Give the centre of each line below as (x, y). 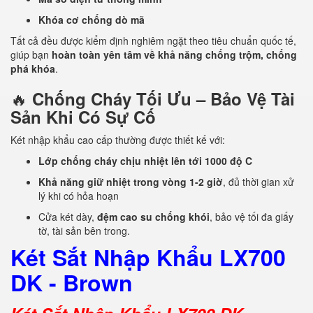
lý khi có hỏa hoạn (79, 196)
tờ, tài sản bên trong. (84, 231)
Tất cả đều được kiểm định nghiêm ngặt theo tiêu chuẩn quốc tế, (153, 41)
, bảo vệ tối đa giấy (252, 217)
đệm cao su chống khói (153, 217)
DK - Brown (75, 282)
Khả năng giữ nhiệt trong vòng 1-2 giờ (131, 182)
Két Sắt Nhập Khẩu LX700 (148, 257)
